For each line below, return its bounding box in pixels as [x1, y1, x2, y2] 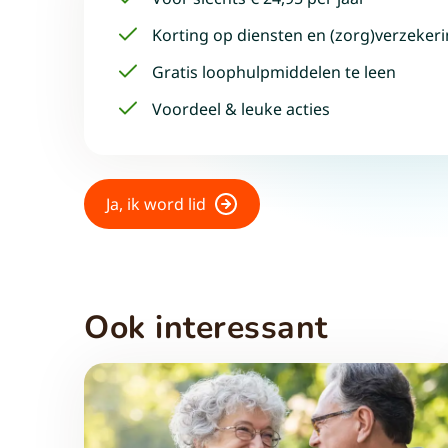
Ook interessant [84, 305, 328, 349]
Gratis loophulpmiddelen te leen [152, 60, 396, 83]
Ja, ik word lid [106, 192, 206, 215]
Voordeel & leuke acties [152, 97, 330, 120]
